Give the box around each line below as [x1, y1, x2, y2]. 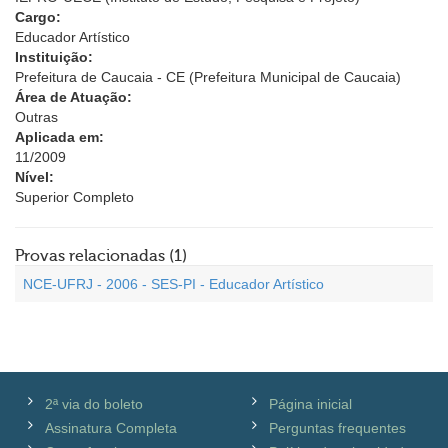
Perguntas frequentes [269, 420, 406, 436]
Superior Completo [15, 189, 134, 205]
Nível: [15, 169, 54, 185]
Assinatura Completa [45, 420, 177, 436]
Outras [15, 109, 58, 125]
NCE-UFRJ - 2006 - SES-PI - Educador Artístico [23, 276, 324, 292]
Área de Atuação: [15, 89, 132, 105]
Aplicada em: [15, 129, 104, 145]
